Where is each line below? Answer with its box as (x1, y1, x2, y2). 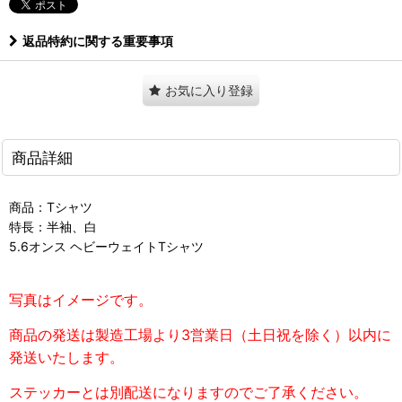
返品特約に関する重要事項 (22, 33, 173, 49)
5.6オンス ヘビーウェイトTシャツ (9, 239, 204, 255)
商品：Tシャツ (9, 199, 92, 215)
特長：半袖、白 (9, 219, 97, 235)
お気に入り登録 (165, 83, 253, 99)
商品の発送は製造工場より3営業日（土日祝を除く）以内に (9, 326, 391, 345)
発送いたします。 (9, 348, 124, 367)
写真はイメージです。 (9, 291, 153, 310)
